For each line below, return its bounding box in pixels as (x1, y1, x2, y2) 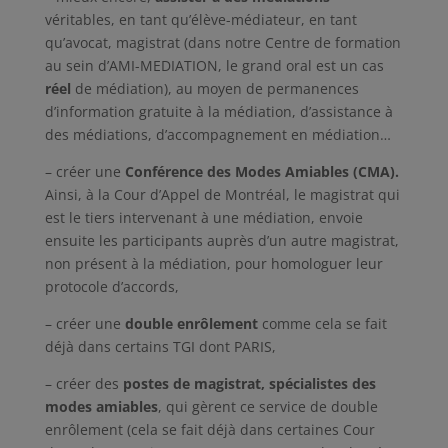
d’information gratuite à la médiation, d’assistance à (44, 102, 393, 121)
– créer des (44, 374, 123, 393)
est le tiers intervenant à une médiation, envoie (44, 208, 363, 227)
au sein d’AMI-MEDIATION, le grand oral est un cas (44, 56, 384, 75)
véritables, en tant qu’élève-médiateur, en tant (44, 10, 357, 29)
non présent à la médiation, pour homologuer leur (44, 254, 383, 273)
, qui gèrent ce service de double (157, 397, 378, 416)
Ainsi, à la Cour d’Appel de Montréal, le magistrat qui (44, 185, 400, 204)
